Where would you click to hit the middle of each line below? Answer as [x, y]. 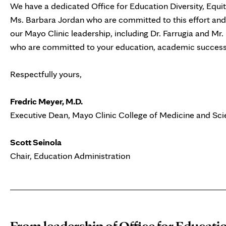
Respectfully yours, [46, 74]
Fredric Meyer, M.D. [46, 101]
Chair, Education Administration [70, 156]
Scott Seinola [36, 142]
